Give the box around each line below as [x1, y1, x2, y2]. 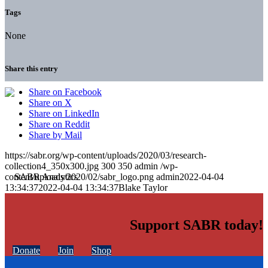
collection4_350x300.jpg [5, 161, 99, 172]
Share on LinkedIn [29, 108, 99, 119]
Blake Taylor [118, 182, 167, 193]
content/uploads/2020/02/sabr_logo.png [5, 172, 154, 182]
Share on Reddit [29, 119, 90, 130]
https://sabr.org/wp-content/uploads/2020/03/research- [5, 150, 206, 161]
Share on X [29, 98, 72, 108]
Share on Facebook [29, 87, 102, 98]
